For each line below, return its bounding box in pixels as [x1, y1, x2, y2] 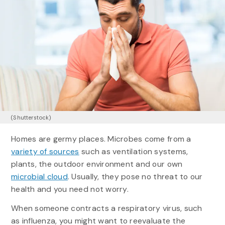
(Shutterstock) [11, 114, 52, 121]
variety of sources [11, 146, 79, 157]
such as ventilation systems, [79, 146, 188, 157]
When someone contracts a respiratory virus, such [11, 202, 202, 213]
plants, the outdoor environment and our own [11, 158, 183, 169]
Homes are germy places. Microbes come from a [11, 133, 191, 144]
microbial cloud [11, 171, 68, 182]
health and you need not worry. [11, 183, 129, 194]
